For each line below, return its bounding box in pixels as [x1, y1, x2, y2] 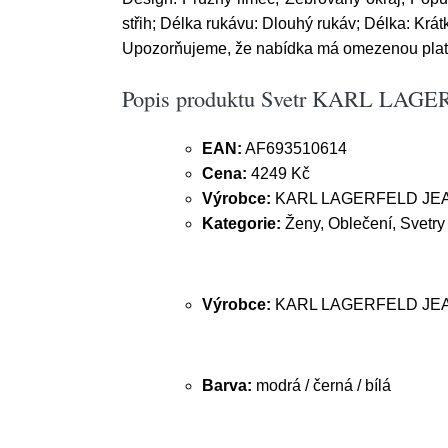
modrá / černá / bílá [256, 377, 391, 394]
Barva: [202, 377, 256, 394]
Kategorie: [202, 215, 281, 232]
